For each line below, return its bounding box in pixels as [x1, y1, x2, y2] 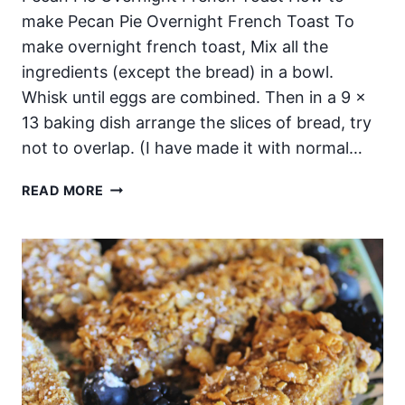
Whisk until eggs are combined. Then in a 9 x [22, 87, 366, 107]
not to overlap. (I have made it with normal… [22, 137, 363, 157]
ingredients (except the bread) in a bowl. [22, 61, 334, 81]
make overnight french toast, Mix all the [22, 36, 328, 56]
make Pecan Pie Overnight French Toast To [22, 11, 354, 31]
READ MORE [22, 182, 104, 198]
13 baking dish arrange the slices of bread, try [22, 112, 372, 132]
